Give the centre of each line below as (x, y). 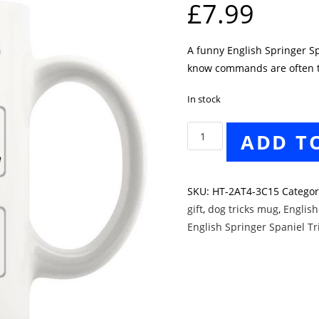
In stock (204, 99)
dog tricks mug (244, 209)
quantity (207, 219)
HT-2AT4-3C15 (246, 191)
